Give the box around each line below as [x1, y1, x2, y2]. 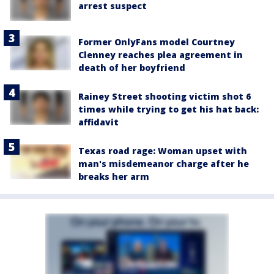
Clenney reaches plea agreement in [78, 49, 243, 61]
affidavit [78, 116, 119, 128]
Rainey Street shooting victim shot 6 [78, 91, 251, 103]
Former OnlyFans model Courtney [78, 36, 235, 48]
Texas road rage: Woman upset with [78, 145, 247, 157]
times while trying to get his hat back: [78, 103, 259, 116]
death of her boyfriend [78, 62, 185, 74]
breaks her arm [78, 171, 149, 183]
